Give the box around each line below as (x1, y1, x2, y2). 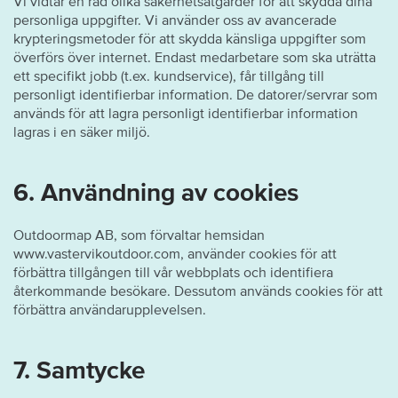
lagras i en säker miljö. (13, 123, 150, 139)
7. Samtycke (13, 354, 145, 384)
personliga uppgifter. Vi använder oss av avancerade (13, 11, 337, 28)
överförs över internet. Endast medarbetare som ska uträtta (13, 48, 376, 65)
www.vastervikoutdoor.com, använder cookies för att (13, 244, 337, 261)
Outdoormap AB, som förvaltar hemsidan (13, 226, 265, 243)
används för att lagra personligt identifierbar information (13, 104, 358, 121)
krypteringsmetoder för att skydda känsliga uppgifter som (13, 29, 366, 46)
